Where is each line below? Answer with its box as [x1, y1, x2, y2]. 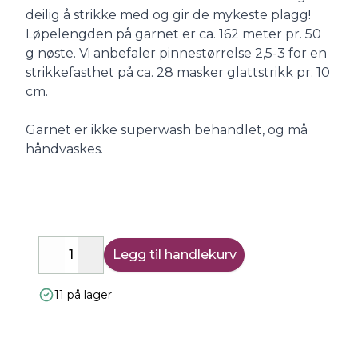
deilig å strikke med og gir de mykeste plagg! [26, 7, 311, 22]
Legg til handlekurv [112, 247, 237, 262]
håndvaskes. [26, 141, 103, 157]
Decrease [51, 256, 111, 271]
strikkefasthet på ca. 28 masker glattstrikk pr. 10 [26, 65, 330, 80]
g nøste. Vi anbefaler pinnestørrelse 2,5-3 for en [26, 46, 327, 61]
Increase [89, 256, 144, 271]
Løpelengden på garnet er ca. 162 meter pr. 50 [26, 26, 321, 42]
